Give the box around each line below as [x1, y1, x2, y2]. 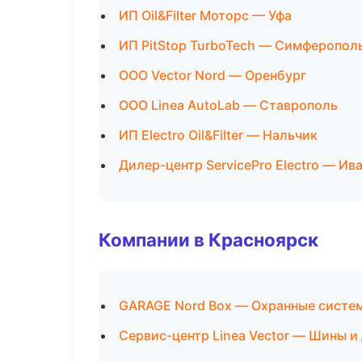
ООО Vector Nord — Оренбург [119, 67, 306, 83]
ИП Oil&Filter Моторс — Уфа [119, 7, 292, 23]
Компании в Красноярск [99, 229, 318, 250]
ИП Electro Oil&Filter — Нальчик [119, 127, 318, 143]
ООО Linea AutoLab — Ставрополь [119, 97, 338, 113]
